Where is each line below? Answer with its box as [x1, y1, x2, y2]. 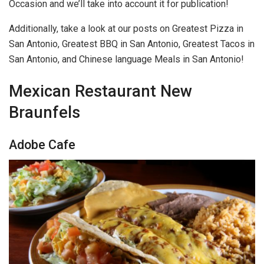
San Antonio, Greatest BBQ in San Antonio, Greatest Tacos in [9, 38, 255, 50]
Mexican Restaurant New [9, 81, 192, 101]
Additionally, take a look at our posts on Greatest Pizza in [9, 23, 243, 35]
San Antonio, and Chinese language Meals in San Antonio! [9, 54, 244, 65]
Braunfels [9, 103, 80, 122]
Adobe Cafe [9, 137, 75, 152]
